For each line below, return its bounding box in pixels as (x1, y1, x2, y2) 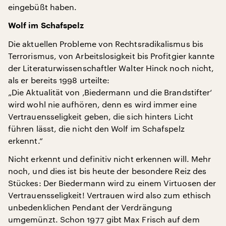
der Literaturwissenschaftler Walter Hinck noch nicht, (8, 63, 214, 73)
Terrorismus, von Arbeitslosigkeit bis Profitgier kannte (8, 51, 215, 61)
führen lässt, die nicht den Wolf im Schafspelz (8, 124, 185, 133)
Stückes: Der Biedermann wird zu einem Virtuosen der (8, 178, 216, 188)
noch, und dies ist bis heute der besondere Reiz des (8, 166, 207, 176)
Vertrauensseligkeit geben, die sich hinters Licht (8, 111, 193, 121)
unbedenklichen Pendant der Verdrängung (8, 202, 173, 212)
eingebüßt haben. (8, 2, 77, 12)
